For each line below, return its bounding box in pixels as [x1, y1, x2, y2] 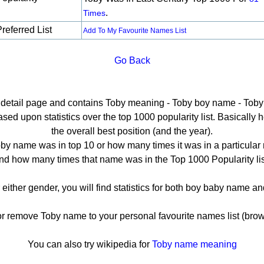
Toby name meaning [151, 239, 237, 249]
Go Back [114, 55, 150, 65]
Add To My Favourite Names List [83, 27, 186, 35]
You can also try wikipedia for [27, 239, 152, 249]
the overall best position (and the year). [51, 126, 213, 136]
